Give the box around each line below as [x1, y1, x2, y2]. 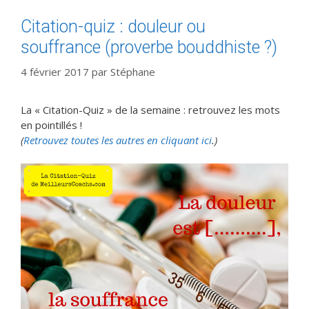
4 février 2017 [21, 65, 89, 79]
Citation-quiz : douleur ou [21, 16, 206, 37]
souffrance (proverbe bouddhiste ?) [21, 37, 277, 57]
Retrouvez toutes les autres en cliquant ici [23, 133, 212, 148]
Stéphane [110, 65, 155, 79]
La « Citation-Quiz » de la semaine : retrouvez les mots [21, 103, 280, 117]
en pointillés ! [21, 118, 82, 132]
